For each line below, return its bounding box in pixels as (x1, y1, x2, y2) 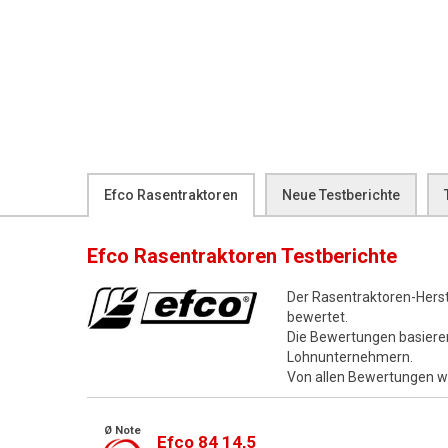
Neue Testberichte (282, 187, 400, 203)
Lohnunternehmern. (287, 349, 413, 365)
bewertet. (287, 309, 348, 325)
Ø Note (103, 424, 141, 437)
